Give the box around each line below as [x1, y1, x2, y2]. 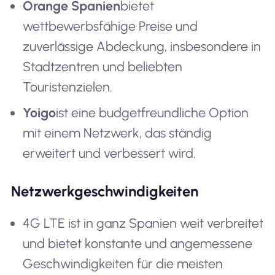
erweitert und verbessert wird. [23, 145, 196, 161]
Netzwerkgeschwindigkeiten [10, 182, 198, 200]
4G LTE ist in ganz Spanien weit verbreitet [23, 215, 264, 231]
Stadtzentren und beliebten [23, 58, 183, 74]
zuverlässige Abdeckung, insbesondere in [23, 38, 261, 54]
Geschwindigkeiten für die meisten [23, 255, 223, 271]
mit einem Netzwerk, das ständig [23, 125, 212, 141]
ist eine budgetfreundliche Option [56, 105, 249, 121]
